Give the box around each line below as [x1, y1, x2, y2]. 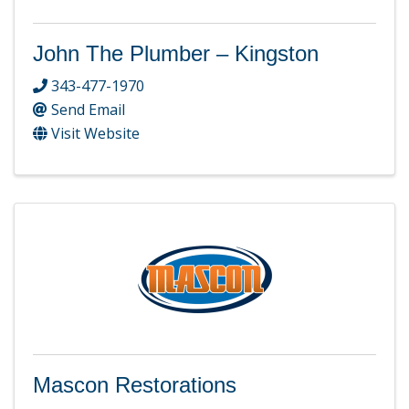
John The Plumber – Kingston [33, 41, 319, 67]
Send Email [51, 99, 125, 120]
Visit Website [51, 122, 140, 143]
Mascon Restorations [33, 372, 236, 397]
